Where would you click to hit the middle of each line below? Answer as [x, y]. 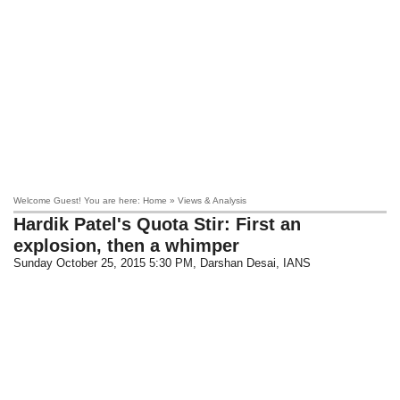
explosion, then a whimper [127, 246]
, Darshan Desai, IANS [252, 263]
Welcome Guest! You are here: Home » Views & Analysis [130, 200]
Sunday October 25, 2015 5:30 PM [104, 263]
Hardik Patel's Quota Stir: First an [158, 224]
